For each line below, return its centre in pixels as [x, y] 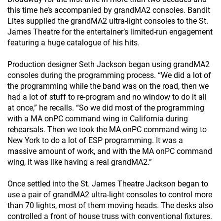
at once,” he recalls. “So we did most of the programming [106, 108]
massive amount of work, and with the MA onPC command [110, 151]
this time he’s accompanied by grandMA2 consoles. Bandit [109, 10]
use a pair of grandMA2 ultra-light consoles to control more [110, 195]
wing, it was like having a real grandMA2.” [82, 162]
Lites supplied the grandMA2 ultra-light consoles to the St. [108, 21]
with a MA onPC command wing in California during [98, 119]
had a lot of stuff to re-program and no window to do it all [107, 97]
